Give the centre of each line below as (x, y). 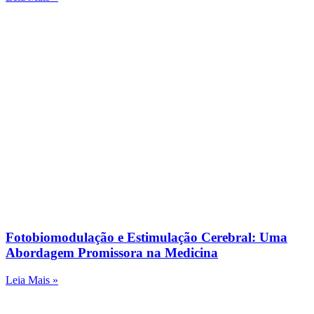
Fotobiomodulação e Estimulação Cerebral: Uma (146, 238)
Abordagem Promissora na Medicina (112, 253)
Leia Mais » (32, 280)
